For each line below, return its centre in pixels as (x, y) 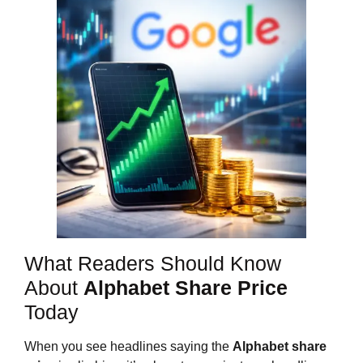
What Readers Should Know (153, 264)
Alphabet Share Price (186, 288)
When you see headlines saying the (128, 347)
